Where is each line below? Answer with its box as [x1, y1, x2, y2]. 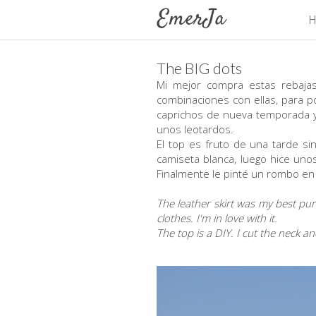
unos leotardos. [157, 122, 239, 136]
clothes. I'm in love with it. [157, 211, 280, 225]
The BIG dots [157, 59, 242, 78]
